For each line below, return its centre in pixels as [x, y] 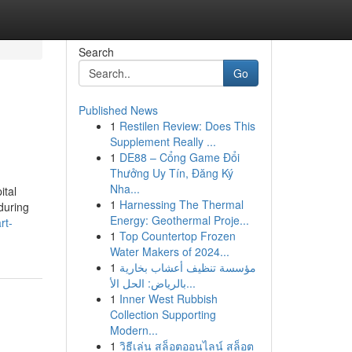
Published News [118, 110]
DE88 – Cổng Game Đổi [179, 157]
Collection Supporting [163, 314]
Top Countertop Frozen [177, 236]
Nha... [125, 189]
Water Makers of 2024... [169, 251]
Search [96, 52]
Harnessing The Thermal [181, 204]
